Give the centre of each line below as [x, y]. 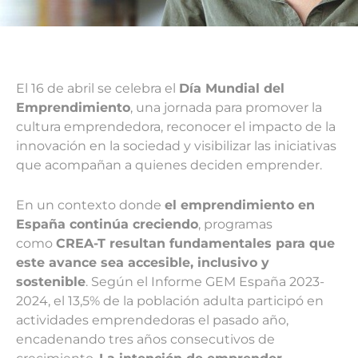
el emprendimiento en [240, 205]
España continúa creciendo [107, 224]
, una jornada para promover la [226, 107]
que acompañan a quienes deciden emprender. [169, 165]
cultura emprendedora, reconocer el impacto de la [176, 126]
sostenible [51, 281]
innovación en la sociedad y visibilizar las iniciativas [176, 145]
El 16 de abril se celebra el [97, 88]
